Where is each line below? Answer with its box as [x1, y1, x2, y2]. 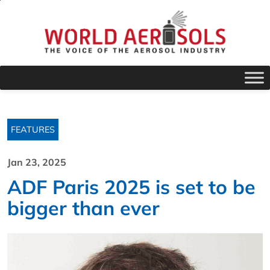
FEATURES [11, 124, 55, 136]
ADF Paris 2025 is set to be [7, 175, 256, 199]
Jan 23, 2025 [7, 156, 66, 169]
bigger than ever [7, 196, 160, 221]
